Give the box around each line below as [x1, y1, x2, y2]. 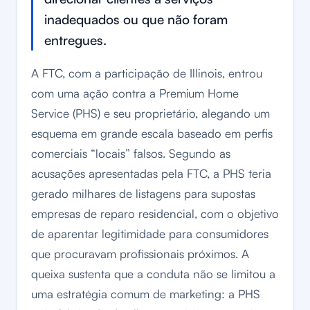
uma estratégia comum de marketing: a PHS [31, 286, 260, 302]
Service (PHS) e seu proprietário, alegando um [31, 106, 270, 121]
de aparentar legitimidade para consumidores [31, 226, 268, 241]
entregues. [44, 32, 107, 49]
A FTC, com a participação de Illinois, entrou [31, 66, 262, 81]
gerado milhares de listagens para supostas [31, 186, 255, 201]
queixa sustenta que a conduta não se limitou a [31, 266, 275, 282]
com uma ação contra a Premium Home [31, 86, 239, 101]
